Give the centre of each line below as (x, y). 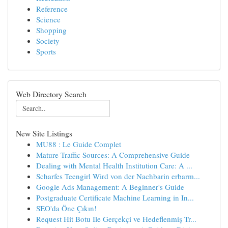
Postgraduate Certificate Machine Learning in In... (115, 197)
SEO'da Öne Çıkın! (66, 208)
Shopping (51, 30)
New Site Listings (44, 133)
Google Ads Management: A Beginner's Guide (110, 187)
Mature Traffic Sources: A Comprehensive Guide (113, 155)
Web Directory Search (51, 94)
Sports (46, 51)
